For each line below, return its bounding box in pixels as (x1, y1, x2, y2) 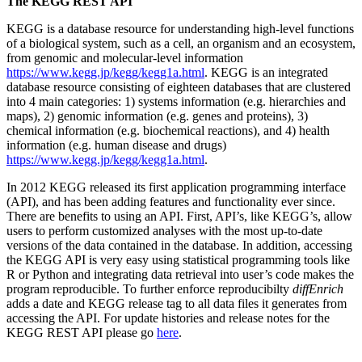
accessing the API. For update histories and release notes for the (6, 311, 330, 325)
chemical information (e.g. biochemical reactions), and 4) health (6, 124, 330, 137)
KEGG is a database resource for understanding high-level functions (6, 22, 354, 36)
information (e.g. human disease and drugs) (6, 138, 226, 152)
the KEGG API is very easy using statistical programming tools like (6, 253, 350, 267)
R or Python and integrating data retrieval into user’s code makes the (6, 267, 354, 281)
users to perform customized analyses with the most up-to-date (6, 224, 322, 238)
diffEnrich (293, 282, 343, 296)
